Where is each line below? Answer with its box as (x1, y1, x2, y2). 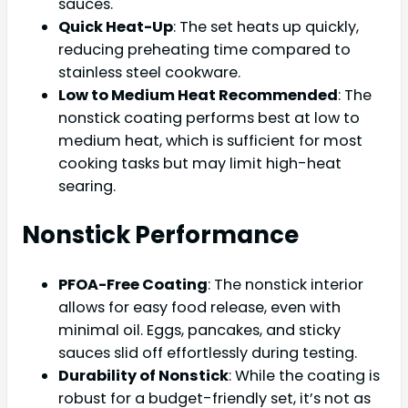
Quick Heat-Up (58, 16, 173, 38)
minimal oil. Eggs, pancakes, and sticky (58, 319, 341, 341)
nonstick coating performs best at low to (58, 107, 360, 129)
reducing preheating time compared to (58, 39, 351, 61)
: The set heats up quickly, (173, 16, 359, 38)
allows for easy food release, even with (58, 296, 341, 318)
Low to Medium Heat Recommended (58, 85, 338, 107)
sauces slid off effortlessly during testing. (58, 342, 357, 363)
